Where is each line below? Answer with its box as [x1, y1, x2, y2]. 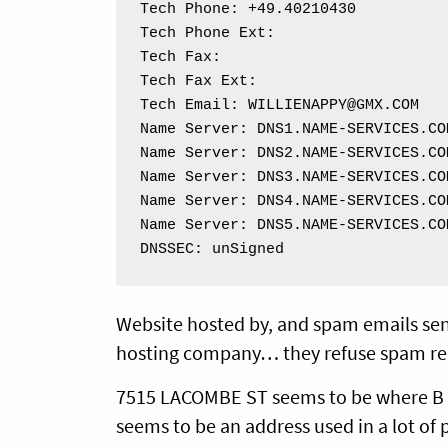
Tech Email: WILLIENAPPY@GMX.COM [139, 96, 419, 114]
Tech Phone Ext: [139, 24, 284, 42]
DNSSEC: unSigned [139, 240, 284, 258]
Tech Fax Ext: [139, 72, 266, 90]
